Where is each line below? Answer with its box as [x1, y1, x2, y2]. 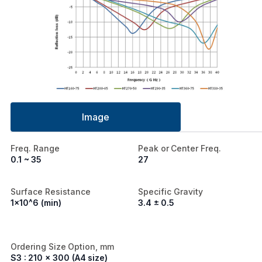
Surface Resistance [11, 187, 91, 197]
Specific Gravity [138, 187, 203, 197]
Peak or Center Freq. [138, 143, 222, 154]
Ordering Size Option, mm [11, 242, 115, 252]
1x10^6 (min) [11, 198, 61, 208]
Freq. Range [11, 143, 60, 154]
